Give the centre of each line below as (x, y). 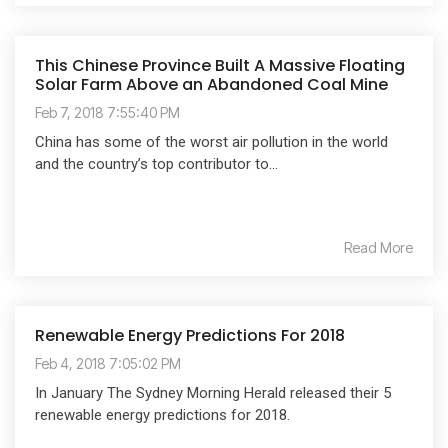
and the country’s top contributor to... (156, 163)
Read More (378, 247)
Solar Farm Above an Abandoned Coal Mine (211, 84)
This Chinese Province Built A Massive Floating (220, 65)
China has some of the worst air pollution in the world (211, 141)
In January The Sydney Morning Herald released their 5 (213, 392)
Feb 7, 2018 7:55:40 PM (107, 112)
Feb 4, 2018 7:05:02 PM (108, 363)
